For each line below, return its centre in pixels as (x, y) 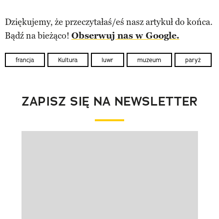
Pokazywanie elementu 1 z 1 (75, 147)
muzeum (149, 60)
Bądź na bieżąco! (38, 35)
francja (25, 60)
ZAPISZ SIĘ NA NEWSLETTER (109, 101)
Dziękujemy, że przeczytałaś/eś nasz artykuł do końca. (109, 22)
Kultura (68, 60)
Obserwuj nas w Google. (125, 35)
